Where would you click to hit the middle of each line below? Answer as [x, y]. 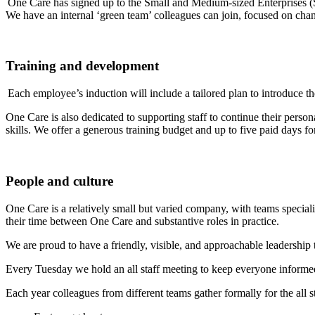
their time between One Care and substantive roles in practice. [144, 221]
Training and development [84, 66]
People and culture [59, 181]
